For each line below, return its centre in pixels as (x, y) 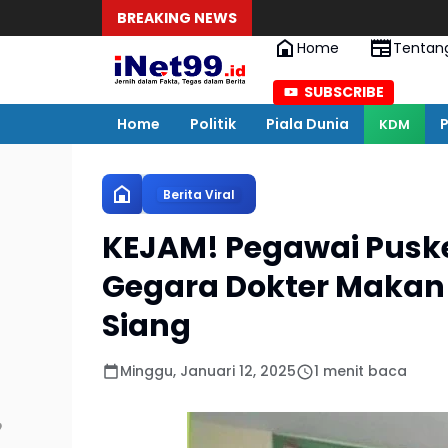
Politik (213, 123)
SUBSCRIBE (344, 91)
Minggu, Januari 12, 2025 (208, 371)
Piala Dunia (307, 123)
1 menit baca (360, 371)
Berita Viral (199, 194)
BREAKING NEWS (177, 17)
